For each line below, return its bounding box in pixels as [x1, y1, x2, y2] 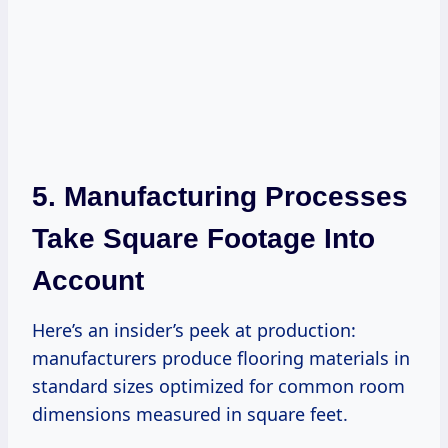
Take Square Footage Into [32, 222, 375, 254]
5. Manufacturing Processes [32, 180, 408, 212]
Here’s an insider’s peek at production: [32, 317, 356, 342]
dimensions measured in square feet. [32, 401, 348, 426]
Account [32, 264, 144, 296]
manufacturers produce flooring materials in [32, 345, 410, 370]
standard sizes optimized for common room [32, 373, 405, 398]
